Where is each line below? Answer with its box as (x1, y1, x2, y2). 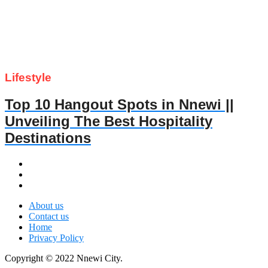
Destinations (5, 130, 91, 147)
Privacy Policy (29, 232, 84, 243)
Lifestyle (5, 71, 51, 84)
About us (29, 200, 63, 211)
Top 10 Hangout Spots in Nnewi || (5, 96, 234, 113)
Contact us (29, 211, 69, 221)
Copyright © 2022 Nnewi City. (5, 252, 123, 263)
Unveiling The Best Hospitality (5, 113, 212, 130)
